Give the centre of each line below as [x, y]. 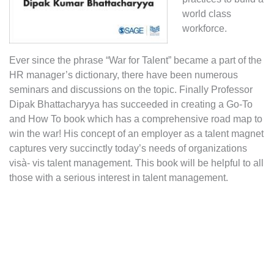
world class [207, 13]
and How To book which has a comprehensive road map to [136, 119]
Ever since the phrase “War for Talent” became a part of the [135, 60]
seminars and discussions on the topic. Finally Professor [131, 89]
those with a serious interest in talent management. [119, 177]
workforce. [205, 28]
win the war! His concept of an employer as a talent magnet [136, 133]
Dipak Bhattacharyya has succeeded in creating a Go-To [131, 104]
